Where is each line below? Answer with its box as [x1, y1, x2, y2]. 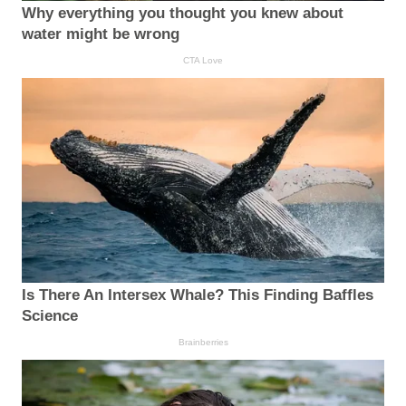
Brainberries [178, 336, 228, 347]
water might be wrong [22, 25, 179, 43]
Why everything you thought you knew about [22, 5, 343, 23]
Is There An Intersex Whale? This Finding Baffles [22, 285, 373, 304]
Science [22, 306, 78, 324]
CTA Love [183, 55, 223, 66]
